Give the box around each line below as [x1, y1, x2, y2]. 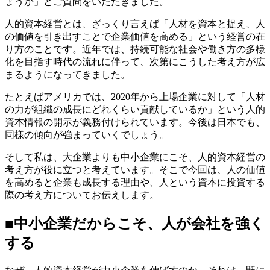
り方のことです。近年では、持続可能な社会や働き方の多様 [5, 43, 265, 54]
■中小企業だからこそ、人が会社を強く [5, 215, 265, 231]
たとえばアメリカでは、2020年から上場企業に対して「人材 [5, 91, 265, 102]
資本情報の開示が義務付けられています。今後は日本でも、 [5, 116, 265, 127]
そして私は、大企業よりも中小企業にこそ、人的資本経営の [5, 151, 265, 162]
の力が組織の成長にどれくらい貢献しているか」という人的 [5, 104, 265, 115]
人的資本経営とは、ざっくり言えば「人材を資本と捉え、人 [5, 18, 265, 29]
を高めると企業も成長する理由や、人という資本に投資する [5, 177, 265, 187]
